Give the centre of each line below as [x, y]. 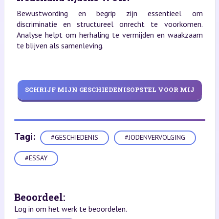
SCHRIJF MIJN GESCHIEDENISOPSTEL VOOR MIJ [109, 90]
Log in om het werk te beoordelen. [70, 208]
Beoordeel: [40, 197]
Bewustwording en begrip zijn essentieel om [109, 13]
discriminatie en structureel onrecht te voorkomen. [109, 24]
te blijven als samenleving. [60, 45]
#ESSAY [36, 158]
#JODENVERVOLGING [155, 138]
